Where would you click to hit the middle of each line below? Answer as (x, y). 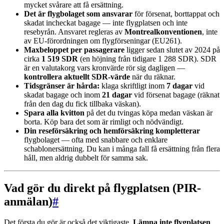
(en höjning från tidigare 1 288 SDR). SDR (147, 58)
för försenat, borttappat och (176, 13)
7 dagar (179, 85)
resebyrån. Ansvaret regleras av (74, 31)
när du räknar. (153, 76)
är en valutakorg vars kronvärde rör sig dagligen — (104, 67)
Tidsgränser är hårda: (62, 85)
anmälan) (28, 201)
